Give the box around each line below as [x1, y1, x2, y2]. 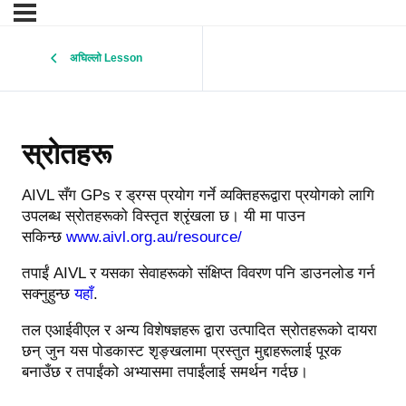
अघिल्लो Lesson [70, 52, 142, 64]
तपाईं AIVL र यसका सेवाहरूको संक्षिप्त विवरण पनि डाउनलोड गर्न [22, 265, 375, 283]
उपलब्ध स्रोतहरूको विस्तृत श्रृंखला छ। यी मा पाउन [22, 208, 305, 226]
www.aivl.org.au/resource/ [66, 228, 242, 246]
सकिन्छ [22, 228, 66, 246]
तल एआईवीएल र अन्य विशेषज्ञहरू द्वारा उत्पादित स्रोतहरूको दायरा [22, 322, 377, 340]
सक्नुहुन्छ [22, 285, 74, 304]
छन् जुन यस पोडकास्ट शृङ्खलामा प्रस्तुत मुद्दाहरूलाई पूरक [22, 343, 342, 361]
